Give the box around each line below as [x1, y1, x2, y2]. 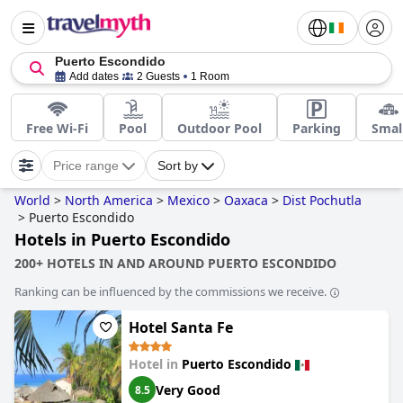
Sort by [157, 158, 198, 173]
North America [65, 192, 153, 209]
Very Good [156, 381, 220, 399]
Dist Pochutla [282, 192, 362, 209]
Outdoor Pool [177, 120, 262, 137]
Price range [53, 158, 119, 173]
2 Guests [137, 70, 180, 83]
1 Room [191, 70, 229, 83]
